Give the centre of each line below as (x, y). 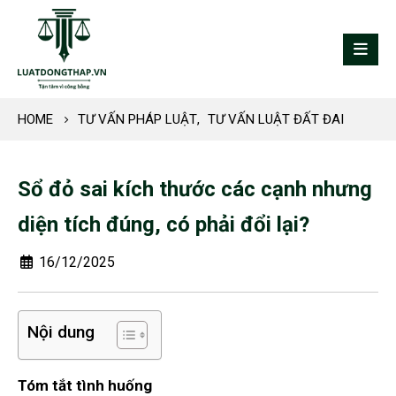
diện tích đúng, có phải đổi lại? (164, 225)
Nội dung (61, 332)
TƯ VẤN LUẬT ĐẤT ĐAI (276, 120)
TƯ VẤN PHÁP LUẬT (137, 120)
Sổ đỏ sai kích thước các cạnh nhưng (195, 190)
